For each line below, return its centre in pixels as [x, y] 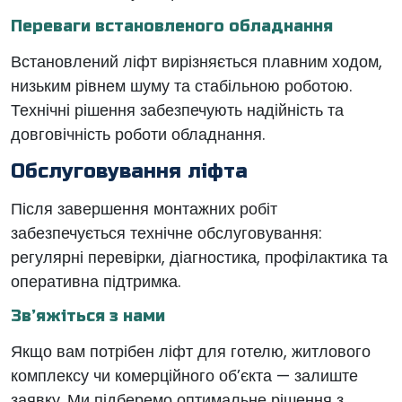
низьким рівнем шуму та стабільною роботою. [181, 86]
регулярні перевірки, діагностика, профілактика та [199, 257]
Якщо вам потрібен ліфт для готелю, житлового [191, 351]
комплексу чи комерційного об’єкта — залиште [184, 376]
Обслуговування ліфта [129, 171]
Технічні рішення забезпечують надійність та [177, 110]
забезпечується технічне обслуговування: [166, 233]
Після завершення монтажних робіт [144, 209]
